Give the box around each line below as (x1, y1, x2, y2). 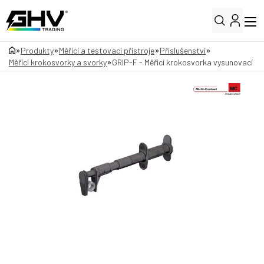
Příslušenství (160, 45, 206, 55)
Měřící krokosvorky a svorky (9, 57, 107, 67)
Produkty (21, 45, 54, 55)
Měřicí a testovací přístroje (59, 45, 154, 55)
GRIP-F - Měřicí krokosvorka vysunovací (112, 57, 253, 67)
